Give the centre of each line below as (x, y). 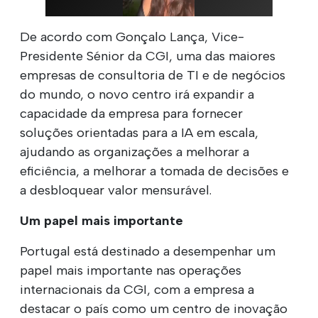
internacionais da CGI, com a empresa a (137, 289)
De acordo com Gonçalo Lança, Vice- (132, 37)
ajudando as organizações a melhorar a (135, 152)
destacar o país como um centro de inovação (154, 308)
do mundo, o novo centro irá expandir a (137, 94)
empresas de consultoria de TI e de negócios (153, 75)
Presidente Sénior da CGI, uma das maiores (148, 56)
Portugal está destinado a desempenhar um (148, 251)
